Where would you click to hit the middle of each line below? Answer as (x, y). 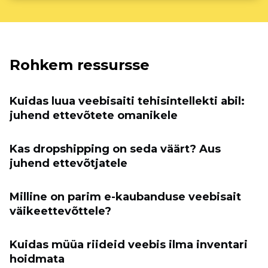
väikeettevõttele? (60, 211)
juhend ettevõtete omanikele (94, 115)
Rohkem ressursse (80, 65)
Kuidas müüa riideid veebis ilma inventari (129, 244)
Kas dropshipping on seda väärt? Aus (115, 149)
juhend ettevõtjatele (68, 163)
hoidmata (37, 259)
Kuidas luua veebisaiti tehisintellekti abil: (127, 101)
